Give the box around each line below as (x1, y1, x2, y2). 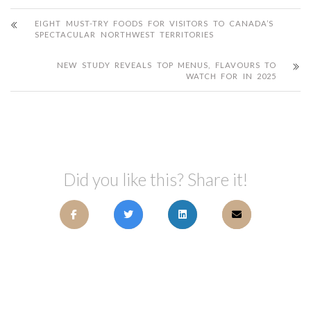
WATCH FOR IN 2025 (185, 71, 276, 81)
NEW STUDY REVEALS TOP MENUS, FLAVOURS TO (57, 60, 276, 69)
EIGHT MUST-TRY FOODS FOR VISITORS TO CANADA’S (35, 18, 274, 28)
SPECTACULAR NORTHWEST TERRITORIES (35, 29, 214, 39)
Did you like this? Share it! (63, 169, 248, 190)
